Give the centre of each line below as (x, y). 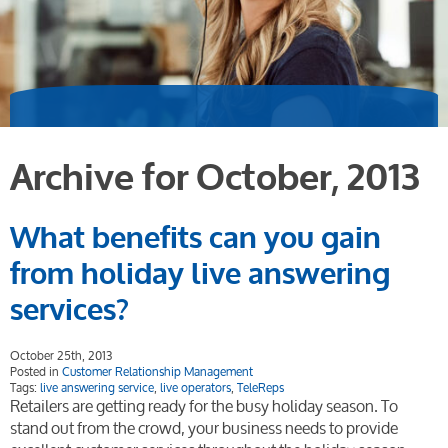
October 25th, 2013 (61, 355)
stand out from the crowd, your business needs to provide (204, 428)
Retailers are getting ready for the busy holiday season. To (204, 406)
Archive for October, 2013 (215, 178)
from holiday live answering (200, 274)
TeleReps (260, 387)
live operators (195, 387)
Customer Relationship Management (157, 371)
